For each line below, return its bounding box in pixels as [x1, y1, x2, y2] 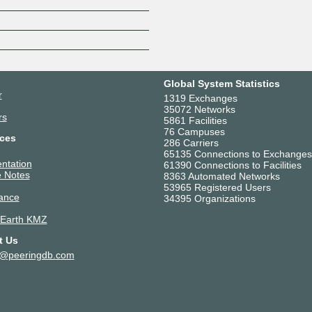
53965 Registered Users [163, 181, 271, 193]
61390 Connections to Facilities [163, 159, 302, 171]
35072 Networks [163, 103, 235, 115]
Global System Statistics [163, 77, 280, 89]
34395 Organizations [163, 192, 256, 204]
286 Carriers [163, 136, 219, 148]
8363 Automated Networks [163, 170, 280, 182]
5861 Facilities [163, 114, 227, 126]
